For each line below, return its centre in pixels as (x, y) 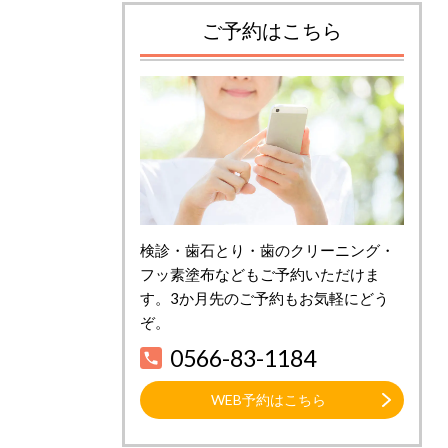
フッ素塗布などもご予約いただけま (260, 273)
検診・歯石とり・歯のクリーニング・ (267, 249)
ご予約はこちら (272, 30)
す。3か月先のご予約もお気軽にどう (264, 297)
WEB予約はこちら (268, 399)
